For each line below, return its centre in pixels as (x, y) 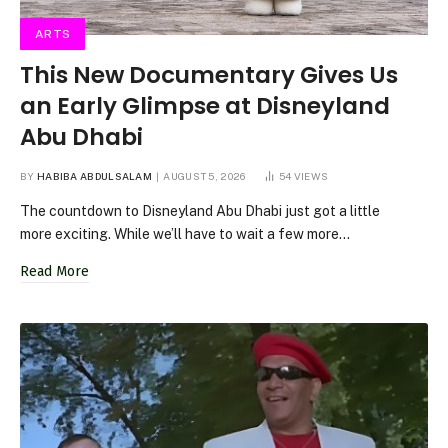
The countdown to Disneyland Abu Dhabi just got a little (200, 211)
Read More (54, 272)
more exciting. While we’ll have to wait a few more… (185, 234)
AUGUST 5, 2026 (204, 176)
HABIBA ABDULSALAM (94, 176)
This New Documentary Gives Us (209, 75)
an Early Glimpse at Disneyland (205, 106)
